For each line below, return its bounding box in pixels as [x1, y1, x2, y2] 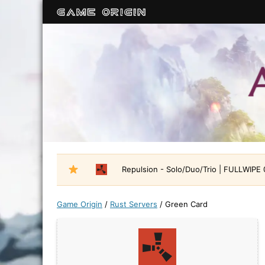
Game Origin [57, 199, 102, 209]
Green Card [165, 199, 208, 209]
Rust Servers [110, 199, 157, 209]
